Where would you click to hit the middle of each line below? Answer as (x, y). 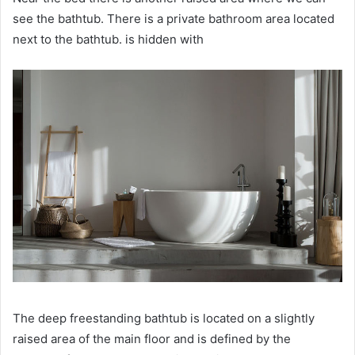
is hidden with (164, 39)
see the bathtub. (60, 18)
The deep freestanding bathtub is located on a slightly (164, 319)
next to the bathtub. (69, 39)
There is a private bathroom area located (221, 18)
